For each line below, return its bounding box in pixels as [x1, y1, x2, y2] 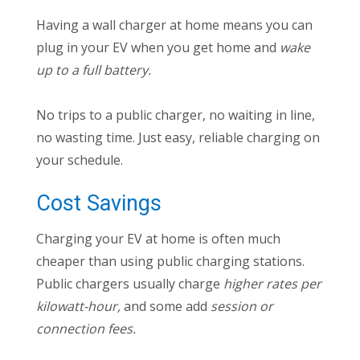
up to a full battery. [36, 61, 151, 80]
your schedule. [36, 151, 123, 170]
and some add [121, 297, 211, 316]
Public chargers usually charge [36, 275, 223, 293]
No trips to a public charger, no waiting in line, [36, 106, 315, 125]
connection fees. [36, 320, 139, 338]
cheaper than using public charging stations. [36, 252, 305, 271]
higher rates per [223, 275, 321, 293]
